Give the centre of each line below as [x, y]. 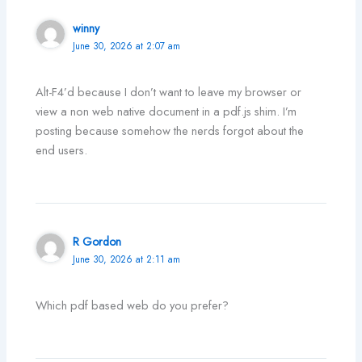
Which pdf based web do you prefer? [133, 305]
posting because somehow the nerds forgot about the [170, 131]
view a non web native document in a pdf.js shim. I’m [166, 112]
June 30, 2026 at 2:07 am [127, 45]
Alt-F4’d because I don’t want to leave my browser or [169, 92]
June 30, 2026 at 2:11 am [127, 259]
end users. [62, 150]
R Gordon [97, 242]
